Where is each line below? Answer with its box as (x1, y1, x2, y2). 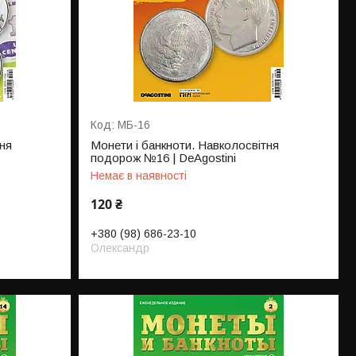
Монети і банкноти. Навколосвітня (91, 138, 280, 153)
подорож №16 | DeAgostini (91, 151, 237, 165)
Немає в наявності (91, 169, 188, 183)
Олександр (91, 242, 150, 255)
